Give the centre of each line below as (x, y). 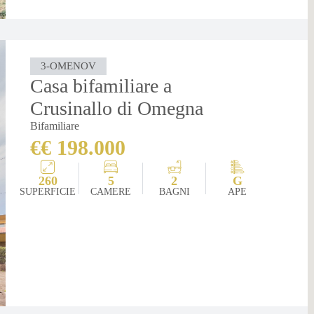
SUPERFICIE (48, 191)
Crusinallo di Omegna (117, 108)
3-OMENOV (69, 66)
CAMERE (111, 191)
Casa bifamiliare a (101, 86)
